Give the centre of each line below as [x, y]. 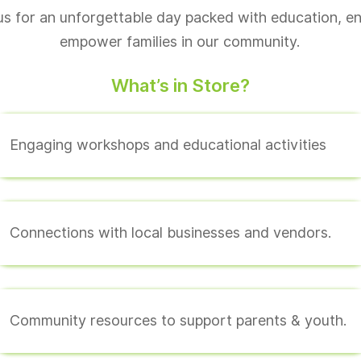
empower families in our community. [180, 41]
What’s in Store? [180, 85]
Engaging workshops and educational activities [168, 144]
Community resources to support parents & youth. [178, 320]
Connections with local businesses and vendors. [170, 232]
